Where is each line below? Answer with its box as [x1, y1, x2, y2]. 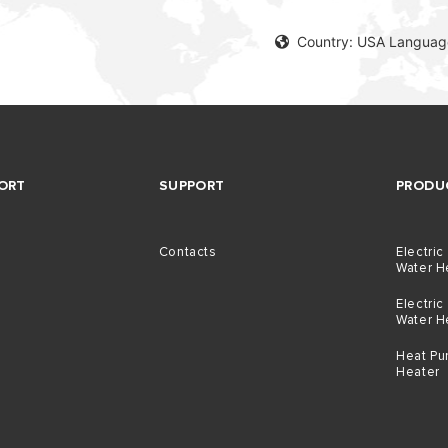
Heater [396, 364, 440, 380]
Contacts [158, 244, 217, 260]
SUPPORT [158, 177, 225, 194]
